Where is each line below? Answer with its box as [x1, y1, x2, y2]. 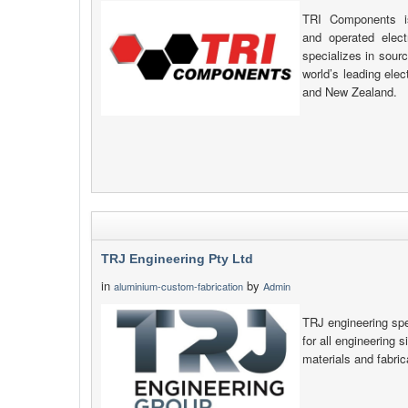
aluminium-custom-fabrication [114, 279, 243, 293]
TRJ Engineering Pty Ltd [101, 251, 253, 266]
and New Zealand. [302, 83, 398, 100]
